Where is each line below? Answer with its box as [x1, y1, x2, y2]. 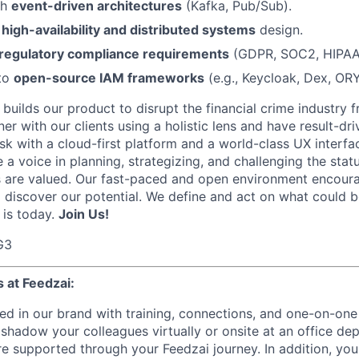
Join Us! [58, 206, 109, 222]
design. [256, 22, 303, 38]
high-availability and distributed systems [2, 22, 256, 38]
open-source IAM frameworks [14, 70, 204, 86]
